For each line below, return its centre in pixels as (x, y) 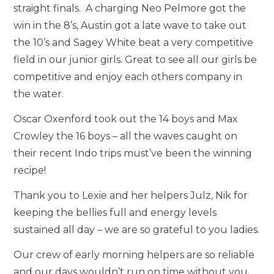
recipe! (30, 170)
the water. (39, 94)
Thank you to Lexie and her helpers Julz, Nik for (131, 195)
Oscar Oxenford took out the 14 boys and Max (126, 119)
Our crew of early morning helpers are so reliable (134, 255)
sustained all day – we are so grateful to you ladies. (137, 230)
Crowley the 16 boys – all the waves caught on (126, 136)
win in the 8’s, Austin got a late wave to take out (130, 25)
